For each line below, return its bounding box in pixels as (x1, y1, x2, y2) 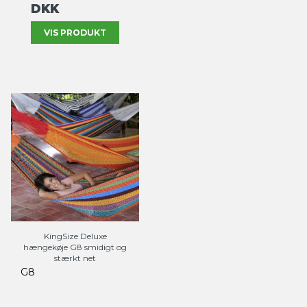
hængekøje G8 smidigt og (23, 241, 127, 252)
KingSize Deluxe (43, 230, 107, 241)
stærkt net (54, 252, 96, 263)
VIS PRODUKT (44, 27, 106, 38)
